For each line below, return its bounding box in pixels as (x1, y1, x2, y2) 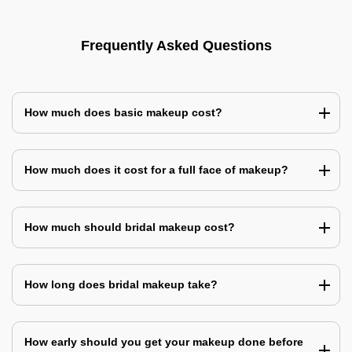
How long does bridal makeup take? (24, 278, 218, 291)
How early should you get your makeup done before (24, 335, 303, 348)
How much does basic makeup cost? (24, 106, 222, 119)
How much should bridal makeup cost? (24, 221, 235, 233)
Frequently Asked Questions (80, 38, 272, 53)
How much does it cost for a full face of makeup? (24, 163, 288, 176)
